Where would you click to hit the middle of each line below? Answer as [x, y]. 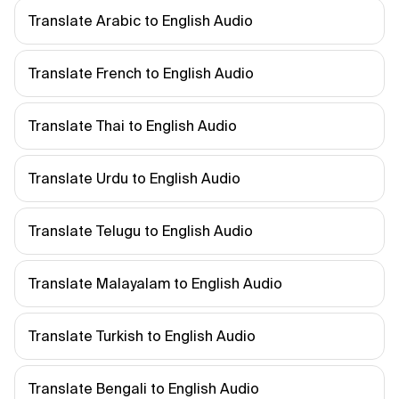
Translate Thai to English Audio [133, 126]
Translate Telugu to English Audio [141, 231]
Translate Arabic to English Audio [141, 20]
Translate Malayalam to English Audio [155, 283]
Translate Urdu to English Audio [134, 178]
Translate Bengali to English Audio [144, 388]
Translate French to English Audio [141, 73]
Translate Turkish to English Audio [142, 336]
